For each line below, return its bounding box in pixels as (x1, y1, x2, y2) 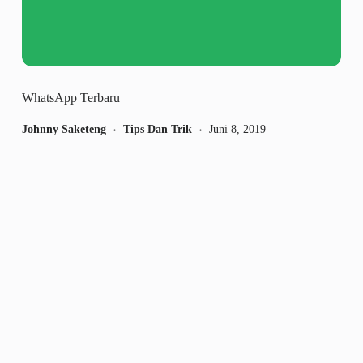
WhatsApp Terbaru (21, 91, 120, 105)
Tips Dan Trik (122, 123, 192, 136)
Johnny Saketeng (21, 123, 106, 136)
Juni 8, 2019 (208, 123, 266, 136)
